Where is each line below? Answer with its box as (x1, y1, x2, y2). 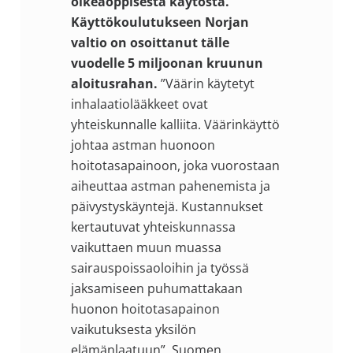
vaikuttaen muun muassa (70, 239, 221, 257)
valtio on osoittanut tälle (70, 34, 229, 52)
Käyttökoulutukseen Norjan (70, 13, 249, 32)
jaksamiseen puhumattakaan (70, 280, 243, 298)
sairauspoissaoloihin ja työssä (70, 259, 249, 277)
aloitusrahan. (70, 75, 158, 93)
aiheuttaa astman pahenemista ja (70, 177, 270, 195)
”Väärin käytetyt (157, 75, 255, 93)
